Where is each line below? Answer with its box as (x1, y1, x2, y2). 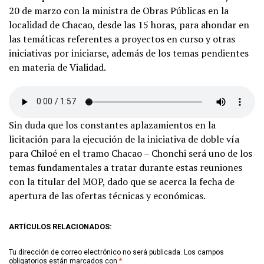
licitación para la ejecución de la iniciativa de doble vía (9, 132, 239, 146)
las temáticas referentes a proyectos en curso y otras (9, 32, 235, 45)
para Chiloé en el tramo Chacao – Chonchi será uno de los (9, 146, 252, 160)
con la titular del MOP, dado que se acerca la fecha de (9, 174, 235, 188)
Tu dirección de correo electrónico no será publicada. (9, 247, 182, 256)
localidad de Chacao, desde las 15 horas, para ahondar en (9, 18, 249, 31)
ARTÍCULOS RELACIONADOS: (9, 222, 112, 231)
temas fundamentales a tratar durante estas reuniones (9, 160, 242, 174)
